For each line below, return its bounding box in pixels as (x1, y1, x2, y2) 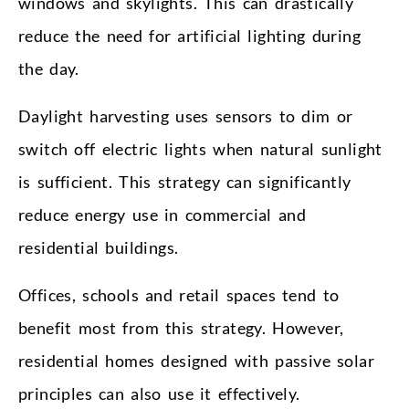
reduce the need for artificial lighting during (18, 25, 361, 46)
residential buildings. (18, 236, 179, 257)
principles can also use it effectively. (18, 383, 300, 404)
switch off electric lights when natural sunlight (18, 138, 383, 159)
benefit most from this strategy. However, (18, 317, 344, 338)
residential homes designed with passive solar (18, 350, 374, 371)
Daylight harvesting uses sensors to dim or (18, 105, 353, 126)
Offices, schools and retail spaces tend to (18, 284, 340, 305)
